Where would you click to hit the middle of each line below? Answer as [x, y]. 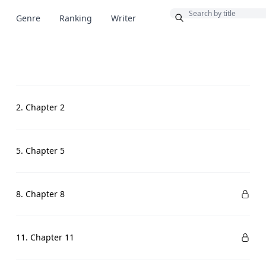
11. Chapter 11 [45, 237]
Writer [123, 18]
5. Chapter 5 [40, 151]
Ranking [76, 18]
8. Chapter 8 [40, 194]
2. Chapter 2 [40, 107]
